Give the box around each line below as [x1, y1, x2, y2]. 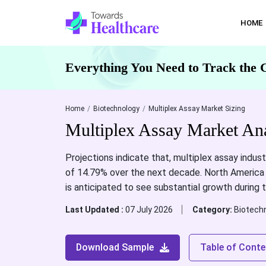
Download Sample [75, 242, 154, 253]
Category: [192, 205, 234, 214]
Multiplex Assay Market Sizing [148, 104, 245, 113]
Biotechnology [93, 104, 140, 113]
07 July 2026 [125, 205, 173, 214]
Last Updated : [65, 205, 125, 214]
